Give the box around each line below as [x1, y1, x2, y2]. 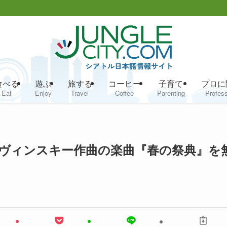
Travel [71, 88, 89, 98]
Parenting [157, 88, 185, 98]
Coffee [115, 88, 134, 98]
